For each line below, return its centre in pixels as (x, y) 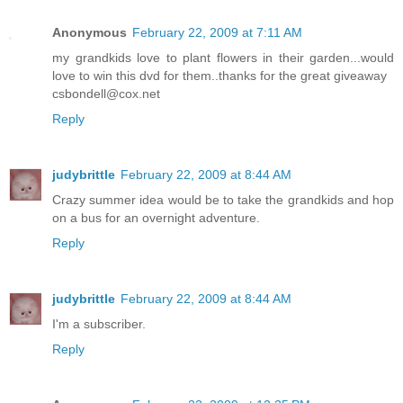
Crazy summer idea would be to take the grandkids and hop (223, 199)
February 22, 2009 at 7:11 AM (217, 32)
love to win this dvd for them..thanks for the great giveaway (219, 75)
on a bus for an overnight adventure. (156, 217)
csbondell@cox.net (106, 93)
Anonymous (90, 32)
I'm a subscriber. (99, 323)
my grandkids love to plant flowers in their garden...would (223, 57)
